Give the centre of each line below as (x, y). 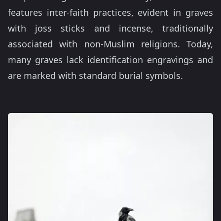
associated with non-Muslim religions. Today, (110, 44)
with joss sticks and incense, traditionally (110, 28)
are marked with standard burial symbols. (95, 75)
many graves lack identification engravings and (110, 60)
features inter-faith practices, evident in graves (110, 12)
